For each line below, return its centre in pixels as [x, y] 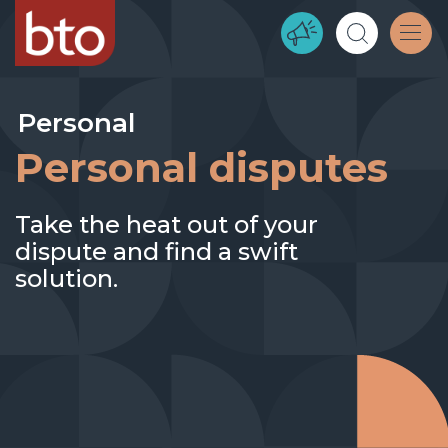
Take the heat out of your [166, 224]
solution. [66, 278]
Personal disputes [201, 167]
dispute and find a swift [156, 251]
